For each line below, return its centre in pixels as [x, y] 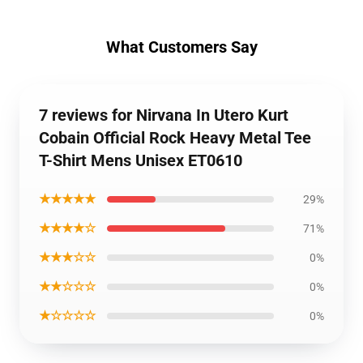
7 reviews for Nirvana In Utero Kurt [164, 115]
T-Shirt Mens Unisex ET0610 [141, 160]
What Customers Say [181, 47]
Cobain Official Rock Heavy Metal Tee [175, 138]
